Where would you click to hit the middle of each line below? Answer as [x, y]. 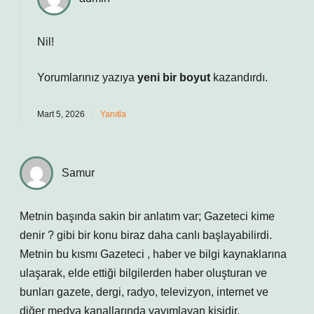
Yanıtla [113, 114]
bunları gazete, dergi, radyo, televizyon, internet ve [144, 292]
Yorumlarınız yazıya [87, 77]
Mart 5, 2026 [61, 114]
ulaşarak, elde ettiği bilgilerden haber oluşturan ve [143, 273]
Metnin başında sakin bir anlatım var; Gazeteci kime [147, 216]
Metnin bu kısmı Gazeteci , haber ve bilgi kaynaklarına [153, 254]
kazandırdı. [239, 77]
